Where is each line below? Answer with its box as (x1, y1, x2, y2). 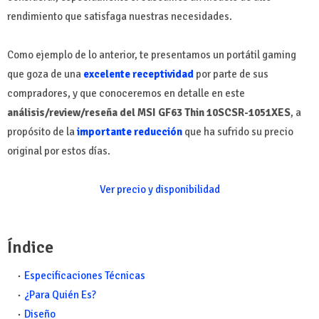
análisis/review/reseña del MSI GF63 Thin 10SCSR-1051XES (7, 106, 291, 120)
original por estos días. (7, 145, 110, 158)
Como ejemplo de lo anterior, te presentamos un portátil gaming (7, 48, 296, 62)
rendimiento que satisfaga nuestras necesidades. (7, 10, 232, 23)
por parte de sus (194, 68, 268, 81)
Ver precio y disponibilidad (99, 183, 220, 197)
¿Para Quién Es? (24, 288, 96, 302)
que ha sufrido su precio (182, 125, 293, 139)
